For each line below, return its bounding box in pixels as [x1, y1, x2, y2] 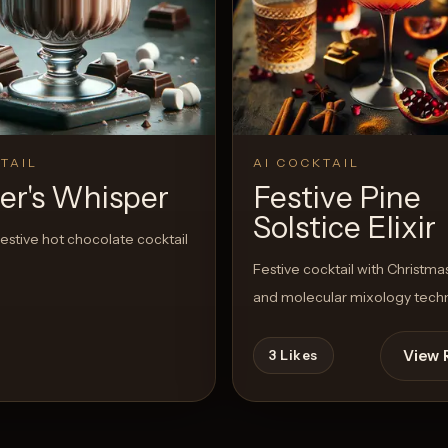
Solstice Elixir [253, 209, 436, 247]
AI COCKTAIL [253, 155, 360, 171]
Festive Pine [253, 179, 421, 217]
